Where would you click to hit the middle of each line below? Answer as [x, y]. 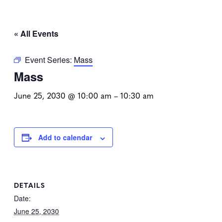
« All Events [36, 34]
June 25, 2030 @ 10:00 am [63, 95]
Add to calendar [65, 138]
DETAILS [29, 185]
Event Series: [49, 60]
